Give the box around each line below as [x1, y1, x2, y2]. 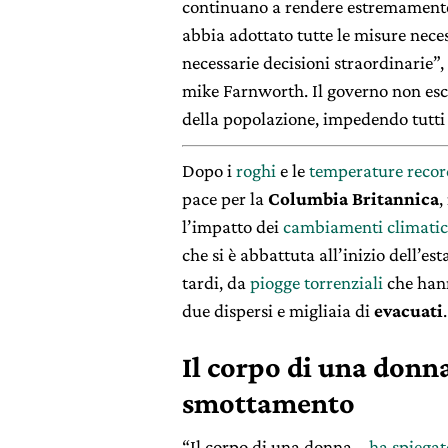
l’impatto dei [182, 215, 283, 237]
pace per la [182, 187, 264, 209]
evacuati [374, 299, 443, 321]
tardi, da [182, 271, 250, 293]
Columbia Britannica [264, 187, 439, 209]
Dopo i [182, 159, 236, 181]
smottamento [182, 385, 355, 419]
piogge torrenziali [250, 271, 383, 293]
